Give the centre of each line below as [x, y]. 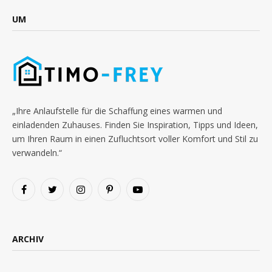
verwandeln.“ [37, 153]
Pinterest [125, 194]
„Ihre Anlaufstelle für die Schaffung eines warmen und [117, 111]
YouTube [153, 194]
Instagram [98, 194]
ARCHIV [28, 239]
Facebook [41, 194]
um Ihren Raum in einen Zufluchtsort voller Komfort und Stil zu [135, 139]
